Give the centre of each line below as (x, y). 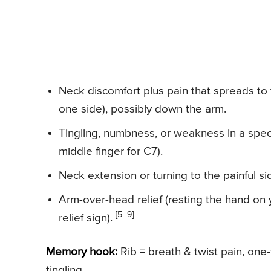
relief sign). (87, 218)
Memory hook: (82, 252)
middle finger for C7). (111, 151)
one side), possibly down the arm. (142, 109)
